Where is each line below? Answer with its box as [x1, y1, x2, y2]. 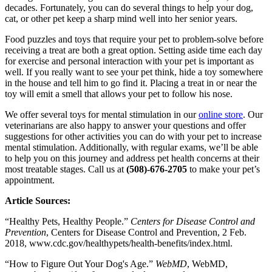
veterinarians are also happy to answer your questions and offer [5, 120, 246, 131]
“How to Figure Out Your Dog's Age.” [5, 259, 155, 270]
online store [199, 109, 243, 120]
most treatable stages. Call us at [5, 164, 126, 175]
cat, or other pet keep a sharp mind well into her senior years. [5, 13, 240, 24]
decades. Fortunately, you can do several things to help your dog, [5, 2, 253, 13]
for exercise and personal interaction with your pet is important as [5, 56, 254, 67]
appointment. [5, 175, 55, 186]
